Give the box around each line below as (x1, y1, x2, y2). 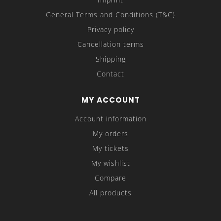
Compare (95, 173, 126, 183)
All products (89, 188, 132, 197)
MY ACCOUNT (81, 95, 140, 105)
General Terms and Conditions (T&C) (46, 10, 175, 19)
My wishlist (91, 158, 130, 168)
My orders (93, 129, 128, 138)
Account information (74, 114, 147, 123)
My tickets (92, 144, 129, 153)
